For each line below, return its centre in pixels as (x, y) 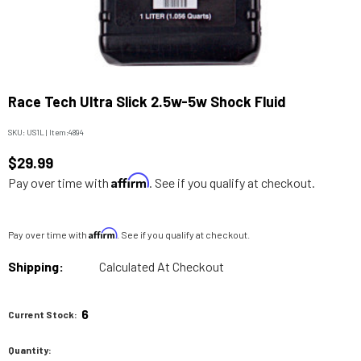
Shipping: (36, 266)
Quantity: (30, 350)
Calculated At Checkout (162, 266)
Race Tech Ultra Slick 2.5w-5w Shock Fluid (147, 102)
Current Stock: (43, 314)
